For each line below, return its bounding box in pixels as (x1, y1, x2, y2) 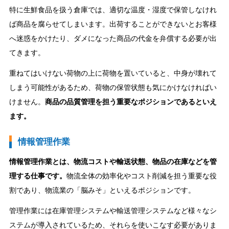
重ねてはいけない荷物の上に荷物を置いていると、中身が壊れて (9, 68, 217, 77)
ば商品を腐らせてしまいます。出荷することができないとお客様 (9, 19, 217, 28)
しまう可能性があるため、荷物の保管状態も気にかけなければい (9, 83, 217, 91)
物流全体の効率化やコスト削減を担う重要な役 (66, 171, 217, 180)
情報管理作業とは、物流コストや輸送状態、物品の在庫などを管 (9, 157, 217, 166)
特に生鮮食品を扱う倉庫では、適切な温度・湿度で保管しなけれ (9, 5, 217, 14)
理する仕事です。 (9, 171, 66, 180)
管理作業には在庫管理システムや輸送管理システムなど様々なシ (9, 206, 217, 215)
